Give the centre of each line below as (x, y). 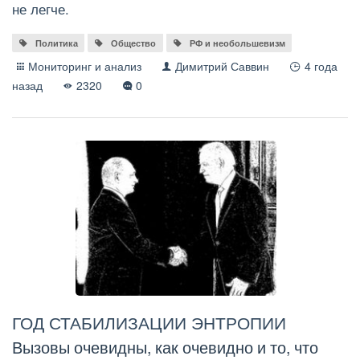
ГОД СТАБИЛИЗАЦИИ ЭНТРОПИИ (149, 322)
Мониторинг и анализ (85, 66)
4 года (321, 66)
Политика (56, 43)
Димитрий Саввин (223, 66)
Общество (134, 43)
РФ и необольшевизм (237, 43)
